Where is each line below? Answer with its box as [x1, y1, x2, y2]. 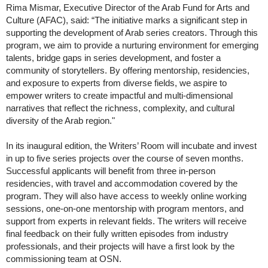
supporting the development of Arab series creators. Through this [6, 28, 258, 38]
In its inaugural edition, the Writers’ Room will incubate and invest [6, 141, 257, 151]
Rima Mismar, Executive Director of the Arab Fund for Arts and [6, 2, 249, 13]
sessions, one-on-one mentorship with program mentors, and [6, 203, 243, 214]
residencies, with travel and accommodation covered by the [6, 178, 237, 189]
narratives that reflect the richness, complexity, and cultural [6, 103, 234, 114]
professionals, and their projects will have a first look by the [6, 241, 234, 252]
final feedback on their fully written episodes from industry [6, 229, 229, 239]
